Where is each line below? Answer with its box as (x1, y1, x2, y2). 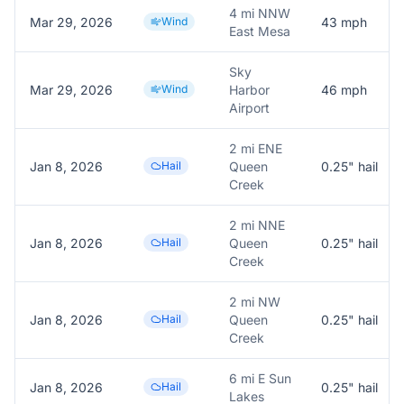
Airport (229, 100, 270, 115)
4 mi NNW (229, 5, 290, 21)
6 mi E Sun (229, 371, 291, 386)
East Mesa (229, 23, 290, 39)
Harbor (229, 82, 270, 97)
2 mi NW (229, 294, 280, 309)
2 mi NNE (229, 217, 285, 233)
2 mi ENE (229, 141, 282, 156)
